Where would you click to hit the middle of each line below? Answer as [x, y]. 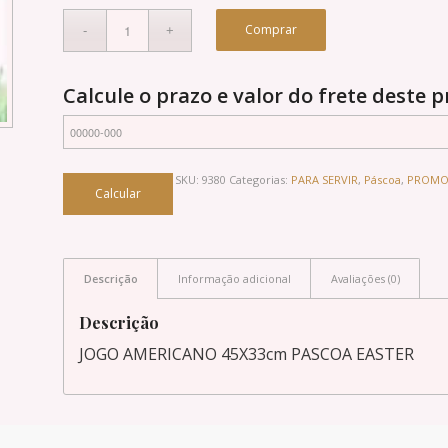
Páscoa [382, 179]
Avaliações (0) [365, 278]
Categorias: [259, 179]
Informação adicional [234, 278]
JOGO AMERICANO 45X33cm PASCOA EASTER [246, 354]
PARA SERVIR [324, 179]
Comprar [271, 29]
